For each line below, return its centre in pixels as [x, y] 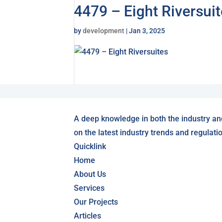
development [104, 31]
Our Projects [96, 202]
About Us [90, 174]
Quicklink [90, 146]
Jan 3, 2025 [147, 31]
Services [89, 188]
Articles [88, 216]
